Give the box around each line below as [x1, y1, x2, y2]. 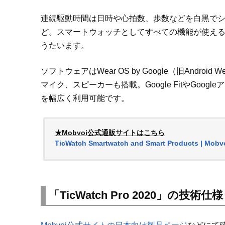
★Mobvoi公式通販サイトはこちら [54, 129, 165, 137]
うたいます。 [40, 41, 89, 50]
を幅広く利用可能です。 [40, 94, 129, 103]
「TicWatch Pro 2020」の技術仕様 [48, 189, 223, 202]
